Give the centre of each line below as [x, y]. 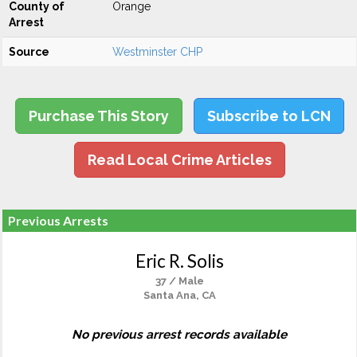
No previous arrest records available [179, 335]
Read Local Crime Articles [179, 160]
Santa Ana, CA [179, 295]
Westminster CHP [157, 52]
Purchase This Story [98, 116]
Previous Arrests [58, 220]
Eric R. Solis [179, 261]
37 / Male [179, 281]
